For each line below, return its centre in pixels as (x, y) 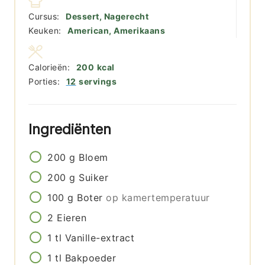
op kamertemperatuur (158, 198)
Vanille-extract (100, 238)
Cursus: (46, 17)
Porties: (46, 82)
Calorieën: (51, 67)
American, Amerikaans (116, 31)
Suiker (94, 178)
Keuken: (46, 31)
